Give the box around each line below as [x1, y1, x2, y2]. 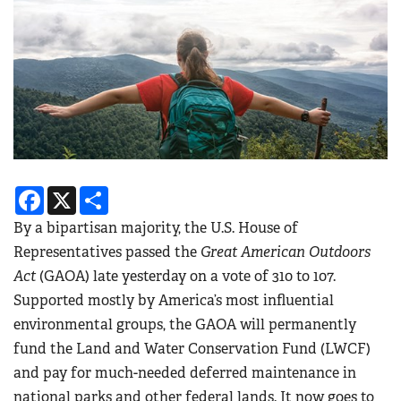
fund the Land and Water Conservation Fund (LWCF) [13, 339, 371, 359]
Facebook [44, 183, 107, 203]
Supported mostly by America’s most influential [13, 291, 334, 311]
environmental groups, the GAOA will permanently [13, 315, 356, 335]
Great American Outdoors [200, 243, 371, 262]
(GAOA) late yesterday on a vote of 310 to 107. [36, 267, 336, 286]
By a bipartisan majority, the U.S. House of [13, 218, 298, 238]
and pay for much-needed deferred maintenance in [13, 363, 356, 383]
